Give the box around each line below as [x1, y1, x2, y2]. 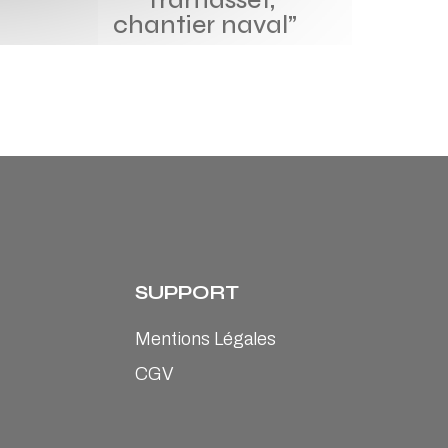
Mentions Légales [134, 328, 276, 349]
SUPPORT [134, 280, 239, 304]
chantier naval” [112, 9, 297, 40]
